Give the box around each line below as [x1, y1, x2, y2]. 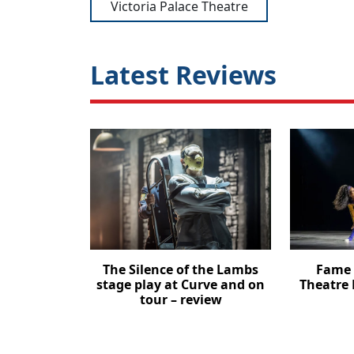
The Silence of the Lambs [103, 261, 259, 279]
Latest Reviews [90, 58, 277, 92]
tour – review [139, 291, 222, 309]
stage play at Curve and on [96, 276, 265, 294]
